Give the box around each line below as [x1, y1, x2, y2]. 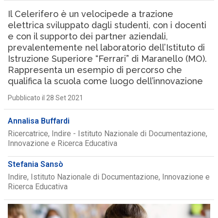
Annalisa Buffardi [7, 116, 70, 126]
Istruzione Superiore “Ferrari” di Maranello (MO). [7, 54, 207, 64]
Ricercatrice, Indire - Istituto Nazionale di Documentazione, [7, 129, 207, 138]
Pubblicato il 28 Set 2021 [7, 94, 83, 102]
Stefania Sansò [7, 160, 63, 169]
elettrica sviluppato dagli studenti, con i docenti [7, 20, 206, 30]
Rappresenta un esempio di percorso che [7, 65, 182, 75]
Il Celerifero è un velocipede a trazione [7, 9, 173, 19]
